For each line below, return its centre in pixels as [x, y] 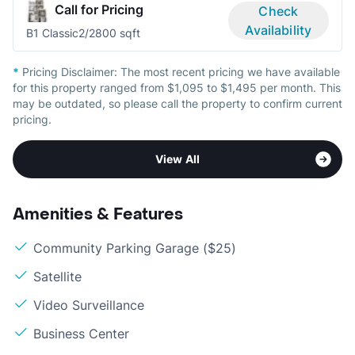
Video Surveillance [89, 305]
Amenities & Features [98, 214]
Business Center [81, 333]
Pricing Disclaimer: [70, 71]
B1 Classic [52, 32]
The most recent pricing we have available [230, 71]
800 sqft [118, 32]
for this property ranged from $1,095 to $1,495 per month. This [177, 87]
